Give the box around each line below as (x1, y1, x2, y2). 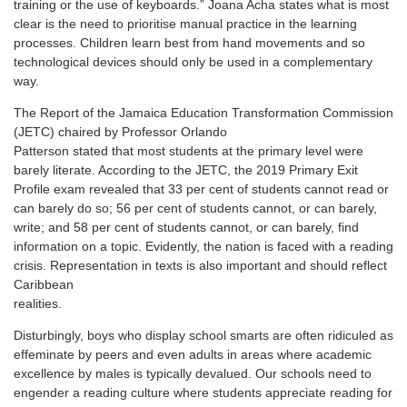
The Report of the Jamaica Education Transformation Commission (14, 104, 393, 120)
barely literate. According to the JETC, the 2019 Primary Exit (14, 162, 358, 177)
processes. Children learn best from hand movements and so (14, 35, 365, 50)
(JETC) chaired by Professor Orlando (14, 124, 227, 139)
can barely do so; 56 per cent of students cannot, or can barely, (14, 200, 377, 215)
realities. (14, 295, 62, 311)
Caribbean (14, 276, 74, 292)
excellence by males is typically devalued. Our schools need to (14, 365, 372, 381)
